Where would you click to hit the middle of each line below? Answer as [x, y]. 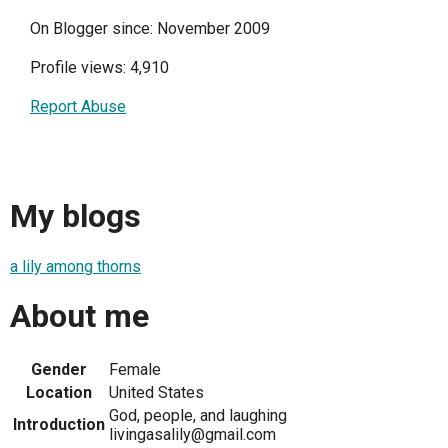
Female [135, 369]
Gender [59, 369]
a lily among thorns [75, 266]
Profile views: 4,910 [99, 67]
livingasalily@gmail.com [192, 434]
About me [79, 316]
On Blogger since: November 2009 [150, 28]
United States [156, 392]
